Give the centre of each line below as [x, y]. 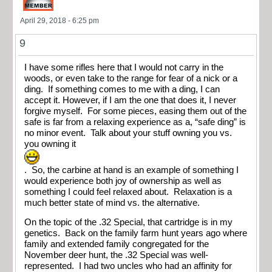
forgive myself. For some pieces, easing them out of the [135, 111]
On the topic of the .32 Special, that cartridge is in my [128, 223]
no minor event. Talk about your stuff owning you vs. [128, 133]
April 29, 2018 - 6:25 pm [59, 20]
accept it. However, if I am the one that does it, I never [130, 100]
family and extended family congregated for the [117, 244]
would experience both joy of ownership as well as [123, 181]
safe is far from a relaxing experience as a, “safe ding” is [135, 122]
